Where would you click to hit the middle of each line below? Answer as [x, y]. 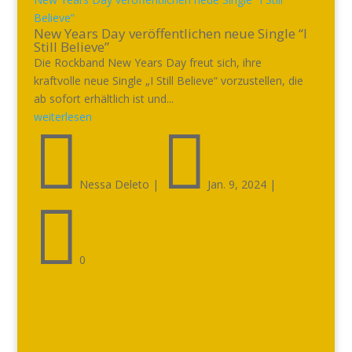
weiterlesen [62, 117]
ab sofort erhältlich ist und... [103, 99]
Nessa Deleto [114, 184]
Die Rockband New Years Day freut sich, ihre [147, 62]
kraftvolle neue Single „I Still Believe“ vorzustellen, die [168, 81]
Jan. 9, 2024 [236, 184]
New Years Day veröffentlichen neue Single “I [170, 33]
